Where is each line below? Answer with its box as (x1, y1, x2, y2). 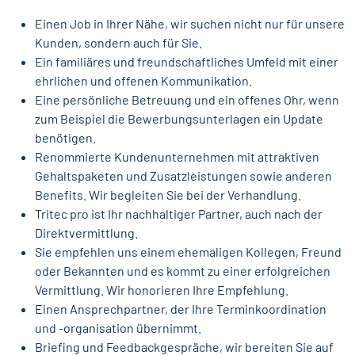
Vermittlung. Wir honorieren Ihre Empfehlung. (35, 282, 288, 298)
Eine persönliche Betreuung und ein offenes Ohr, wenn (35, 92, 339, 108)
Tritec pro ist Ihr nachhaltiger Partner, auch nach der (35, 206, 323, 222)
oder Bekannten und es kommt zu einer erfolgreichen (35, 263, 330, 279)
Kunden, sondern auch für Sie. (35, 35, 202, 51)
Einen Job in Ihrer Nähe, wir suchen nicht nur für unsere (35, 16, 345, 32)
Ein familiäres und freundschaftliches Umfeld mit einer (35, 54, 338, 70)
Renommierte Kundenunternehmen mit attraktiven (35, 149, 319, 165)
